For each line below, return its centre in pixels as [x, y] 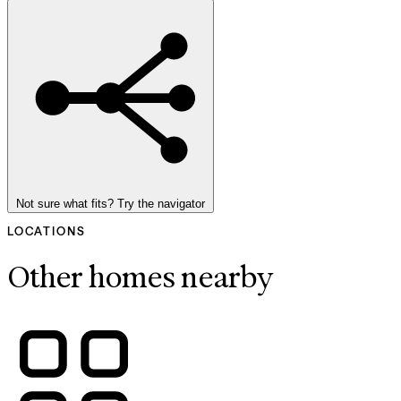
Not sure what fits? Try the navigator [111, 203]
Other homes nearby [140, 278]
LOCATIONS [47, 230]
